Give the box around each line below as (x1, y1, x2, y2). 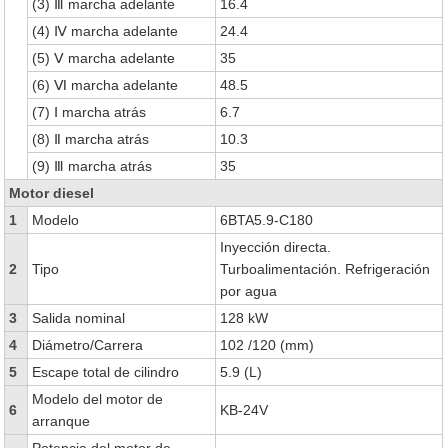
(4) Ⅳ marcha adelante (32, 23, 179, 39)
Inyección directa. (220, 239, 332, 255)
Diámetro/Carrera (32, 337, 144, 353)
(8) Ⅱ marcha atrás (32, 131, 150, 147)
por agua (220, 283, 278, 299)
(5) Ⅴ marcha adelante (32, 50, 176, 66)
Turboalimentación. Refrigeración (220, 261, 431, 277)
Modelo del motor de (32, 391, 164, 407)
